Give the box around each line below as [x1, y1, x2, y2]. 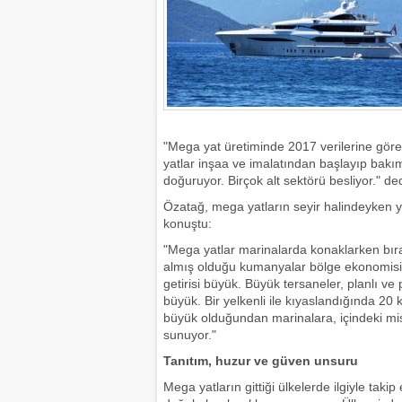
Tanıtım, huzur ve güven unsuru [163, 354, 358, 368]
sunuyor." [163, 328, 216, 342]
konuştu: [163, 216, 212, 231]
